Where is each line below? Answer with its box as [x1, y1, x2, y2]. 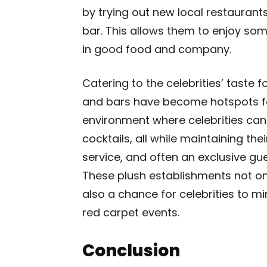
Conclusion [82, 239, 180, 262]
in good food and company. [82, 42, 231, 57]
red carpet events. [82, 205, 179, 220]
